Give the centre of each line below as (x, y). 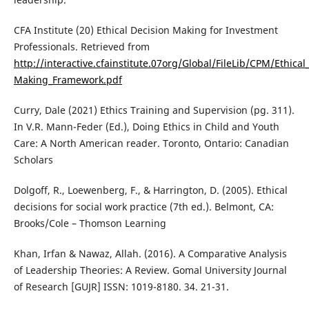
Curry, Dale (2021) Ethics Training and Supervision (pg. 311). (154, 110)
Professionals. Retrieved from (81, 47)
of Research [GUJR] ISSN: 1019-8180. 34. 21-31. (121, 287)
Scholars (33, 160)
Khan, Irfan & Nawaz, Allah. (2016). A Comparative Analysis (150, 254)
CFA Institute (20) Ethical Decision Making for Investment (146, 30)
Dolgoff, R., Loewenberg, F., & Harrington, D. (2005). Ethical (150, 190)
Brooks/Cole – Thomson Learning (90, 223)
